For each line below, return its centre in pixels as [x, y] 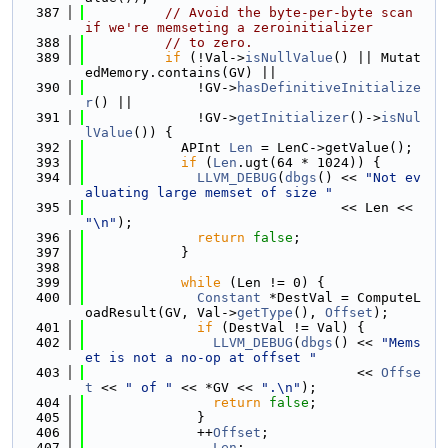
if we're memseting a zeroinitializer [229, 27]
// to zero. [209, 42]
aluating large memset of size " [209, 192]
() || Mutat [377, 57]
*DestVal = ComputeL [341, 297]
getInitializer [293, 117]
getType [265, 312]
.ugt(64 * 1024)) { [309, 162]
